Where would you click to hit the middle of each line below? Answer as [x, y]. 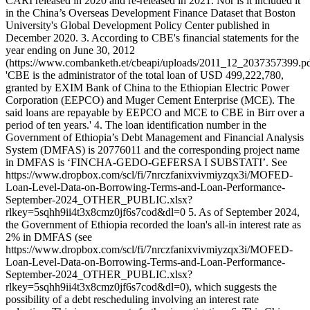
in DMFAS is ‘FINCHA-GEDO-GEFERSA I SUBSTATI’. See [146, 162]
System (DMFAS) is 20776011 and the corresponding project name [153, 149]
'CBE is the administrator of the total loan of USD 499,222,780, [145, 75]
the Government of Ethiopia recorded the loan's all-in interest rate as [153, 224]
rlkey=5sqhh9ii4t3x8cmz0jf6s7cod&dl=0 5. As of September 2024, [153, 212]
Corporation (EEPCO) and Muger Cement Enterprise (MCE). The [150, 100]
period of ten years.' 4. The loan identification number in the [136, 125]
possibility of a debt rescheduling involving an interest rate [132, 299]
